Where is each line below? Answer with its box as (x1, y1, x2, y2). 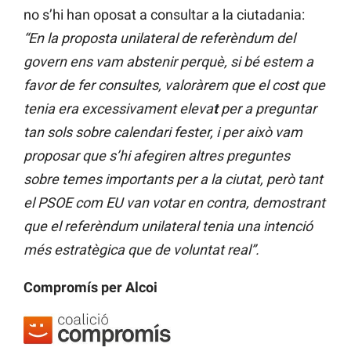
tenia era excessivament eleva (24, 100, 213, 118)
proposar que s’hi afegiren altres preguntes (24, 147, 290, 165)
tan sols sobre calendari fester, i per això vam (24, 124, 302, 141)
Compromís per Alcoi (24, 279, 157, 296)
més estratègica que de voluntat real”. (24, 241, 259, 259)
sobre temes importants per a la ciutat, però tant (24, 171, 323, 188)
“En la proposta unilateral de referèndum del (24, 30, 295, 47)
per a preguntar (221, 100, 317, 118)
